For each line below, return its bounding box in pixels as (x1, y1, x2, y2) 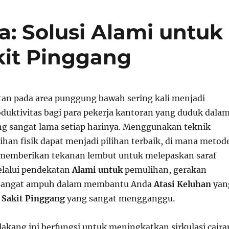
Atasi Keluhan (153, 179, 211, 189)
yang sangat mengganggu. (64, 193, 175, 203)
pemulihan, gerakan (122, 165, 207, 175)
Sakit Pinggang (1, 193, 65, 203)
